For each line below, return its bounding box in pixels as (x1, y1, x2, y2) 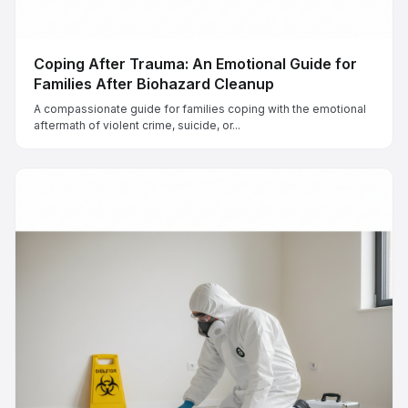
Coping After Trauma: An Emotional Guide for (34, 54, 357, 73)
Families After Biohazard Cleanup (34, 74, 274, 93)
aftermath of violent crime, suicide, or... (34, 117, 240, 132)
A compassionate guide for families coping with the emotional (34, 101, 366, 116)
